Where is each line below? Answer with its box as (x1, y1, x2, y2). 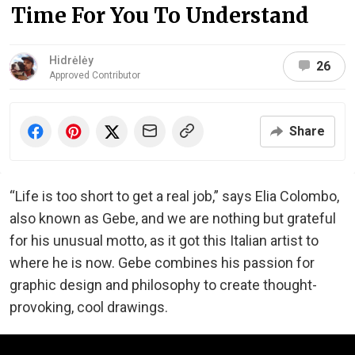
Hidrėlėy (49, 53, 94, 67)
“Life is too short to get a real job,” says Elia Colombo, (10, 187, 339, 204)
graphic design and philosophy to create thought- (10, 276, 317, 293)
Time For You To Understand (11, 2, 309, 29)
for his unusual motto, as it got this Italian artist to (10, 231, 319, 249)
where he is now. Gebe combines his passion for (10, 254, 315, 271)
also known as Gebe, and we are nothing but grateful (10, 209, 336, 227)
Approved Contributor (49, 69, 140, 81)
